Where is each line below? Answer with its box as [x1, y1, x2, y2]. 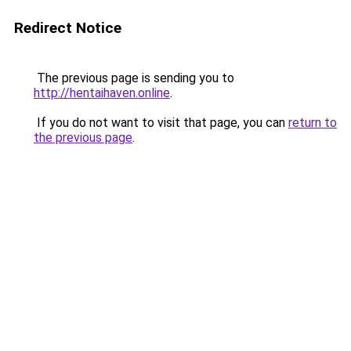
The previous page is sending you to [34, 71, 234, 85]
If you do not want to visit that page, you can [34, 115, 288, 130]
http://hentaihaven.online [34, 85, 170, 100]
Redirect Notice [14, 19, 121, 37]
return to [288, 115, 337, 130]
